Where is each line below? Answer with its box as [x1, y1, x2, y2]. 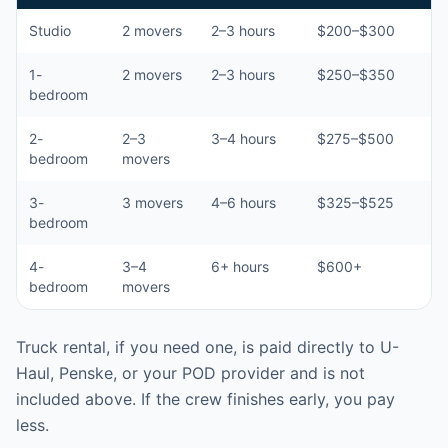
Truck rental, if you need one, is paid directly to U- [16, 337, 399, 357]
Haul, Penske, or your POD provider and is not [16, 363, 365, 383]
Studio [29, 22, 71, 39]
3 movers [122, 194, 183, 211]
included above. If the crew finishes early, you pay [16, 389, 395, 409]
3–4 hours [211, 130, 276, 147]
